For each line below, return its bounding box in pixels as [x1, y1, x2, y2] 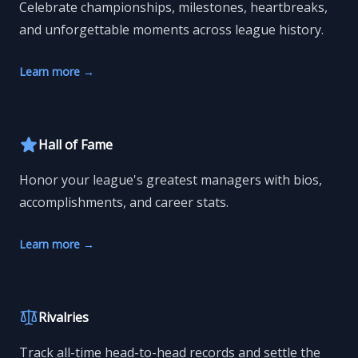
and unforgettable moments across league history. [19, 21, 324, 39]
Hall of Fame [38, 136, 113, 154]
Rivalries [38, 308, 89, 327]
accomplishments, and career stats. [19, 193, 229, 212]
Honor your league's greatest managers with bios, [19, 171, 322, 189]
